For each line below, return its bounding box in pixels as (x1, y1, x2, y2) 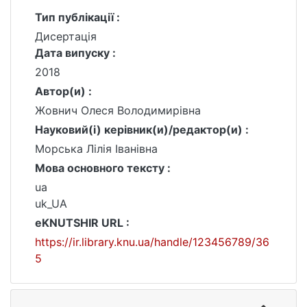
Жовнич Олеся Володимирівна (35, 103, 201, 117)
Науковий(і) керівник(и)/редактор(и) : (35, 123, 249, 136)
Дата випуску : (35, 46, 116, 60)
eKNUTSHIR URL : (35, 216, 130, 230)
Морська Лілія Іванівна (35, 142, 158, 156)
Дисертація (35, 29, 97, 43)
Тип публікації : (35, 10, 120, 24)
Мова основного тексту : (35, 161, 171, 175)
